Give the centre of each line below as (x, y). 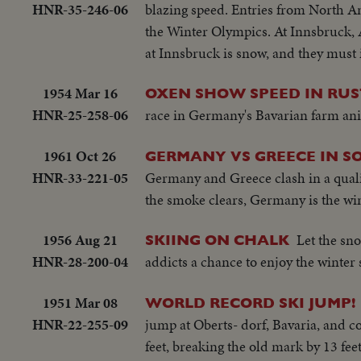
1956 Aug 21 (80, 240)
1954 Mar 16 (80, 93)
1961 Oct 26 (80, 156)
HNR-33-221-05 (80, 177)
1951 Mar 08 (80, 302)
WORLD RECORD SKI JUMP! (250, 302)
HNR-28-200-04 (80, 262)
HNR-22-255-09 (80, 324)
